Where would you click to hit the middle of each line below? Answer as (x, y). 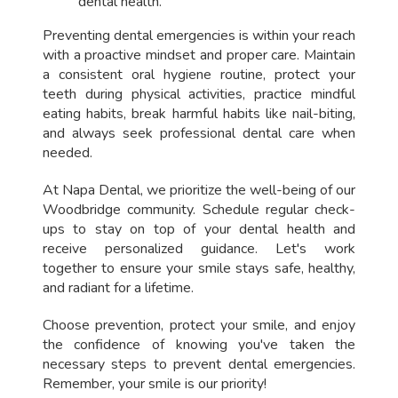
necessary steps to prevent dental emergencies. (199, 365)
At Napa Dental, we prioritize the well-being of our (199, 191)
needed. (67, 153)
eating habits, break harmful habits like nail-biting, (199, 114)
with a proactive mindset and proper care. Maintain (199, 56)
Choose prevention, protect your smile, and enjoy (199, 326)
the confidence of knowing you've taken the (199, 345)
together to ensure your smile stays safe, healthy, (199, 269)
